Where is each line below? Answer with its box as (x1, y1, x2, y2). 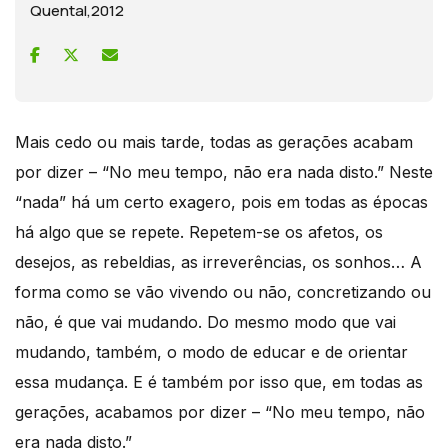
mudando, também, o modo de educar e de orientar (15, 341, 408, 362)
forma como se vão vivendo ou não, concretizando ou (15, 281, 431, 302)
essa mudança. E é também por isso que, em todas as (15, 371, 423, 392)
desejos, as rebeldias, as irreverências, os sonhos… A (15, 251, 422, 272)
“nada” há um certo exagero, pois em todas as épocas (15, 191, 428, 212)
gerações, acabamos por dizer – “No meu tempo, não (15, 401, 425, 422)
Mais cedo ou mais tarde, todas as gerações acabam (15, 131, 413, 152)
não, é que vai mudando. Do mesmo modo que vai (15, 311, 396, 332)
